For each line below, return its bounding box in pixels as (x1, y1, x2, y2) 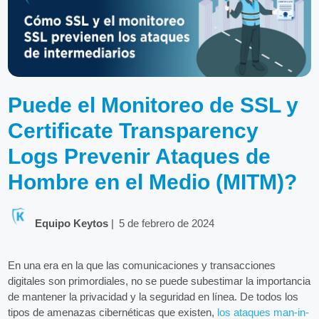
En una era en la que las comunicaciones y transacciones (8, 258, 276, 271)
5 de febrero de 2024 (119, 217, 215, 230)
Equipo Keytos (34, 217, 108, 230)
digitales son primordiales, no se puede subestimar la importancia (8, 274, 311, 287)
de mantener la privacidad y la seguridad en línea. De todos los (8, 290, 299, 303)
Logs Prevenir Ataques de (8, 145, 271, 169)
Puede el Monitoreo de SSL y (8, 93, 299, 117)
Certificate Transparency (8, 119, 259, 143)
